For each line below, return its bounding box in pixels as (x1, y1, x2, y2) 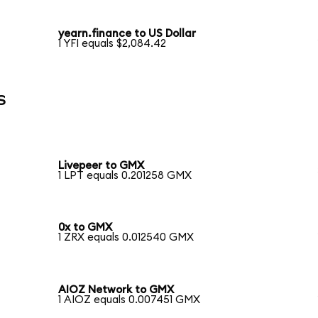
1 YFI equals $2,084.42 (58, 38, 167, 50)
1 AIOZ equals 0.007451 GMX (58, 295, 201, 306)
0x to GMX (58, 222, 113, 234)
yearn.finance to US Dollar (58, 28, 197, 40)
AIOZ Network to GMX (58, 285, 175, 296)
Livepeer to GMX (58, 160, 145, 171)
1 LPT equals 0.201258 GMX (58, 170, 192, 181)
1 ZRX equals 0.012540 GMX (58, 232, 194, 243)
